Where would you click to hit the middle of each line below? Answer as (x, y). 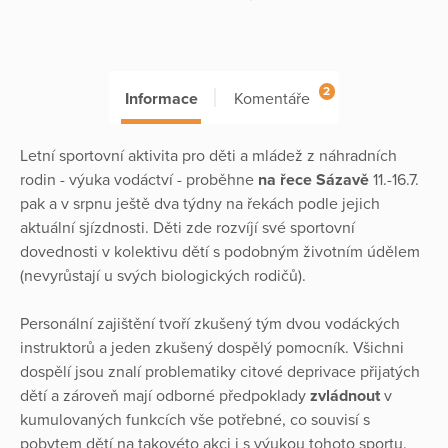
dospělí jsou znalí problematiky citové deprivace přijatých (220, 371)
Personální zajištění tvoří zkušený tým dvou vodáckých (210, 323)
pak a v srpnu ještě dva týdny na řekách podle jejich (200, 203)
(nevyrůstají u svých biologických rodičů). (163, 275)
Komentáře (271, 99)
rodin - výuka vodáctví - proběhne (139, 179)
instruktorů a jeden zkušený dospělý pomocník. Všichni (212, 347)
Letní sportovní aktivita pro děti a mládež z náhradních (208, 155)
